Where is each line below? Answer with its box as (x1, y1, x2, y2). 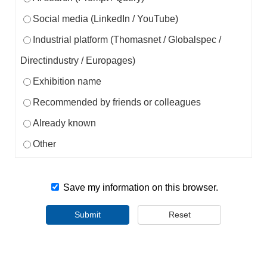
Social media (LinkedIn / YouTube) (32, 14, 178, 24)
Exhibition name (32, 76, 101, 87)
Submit (74, 210, 101, 220)
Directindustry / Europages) (20, 55, 135, 66)
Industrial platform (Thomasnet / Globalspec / (32, 35, 221, 45)
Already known (32, 118, 96, 129)
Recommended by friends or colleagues (32, 97, 201, 108)
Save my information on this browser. (61, 182, 218, 193)
